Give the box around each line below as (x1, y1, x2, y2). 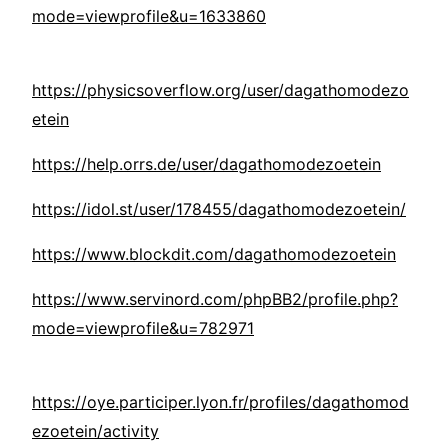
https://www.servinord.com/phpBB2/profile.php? (32, 289, 398, 310)
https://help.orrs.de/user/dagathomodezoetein (32, 154, 381, 175)
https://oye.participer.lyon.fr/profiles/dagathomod (32, 392, 409, 413)
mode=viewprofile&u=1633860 (32, 6, 266, 27)
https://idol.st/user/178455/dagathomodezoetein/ (32, 199, 406, 220)
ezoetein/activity (32, 421, 159, 442)
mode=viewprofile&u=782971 (32, 318, 254, 339)
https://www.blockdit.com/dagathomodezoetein (32, 244, 396, 265)
